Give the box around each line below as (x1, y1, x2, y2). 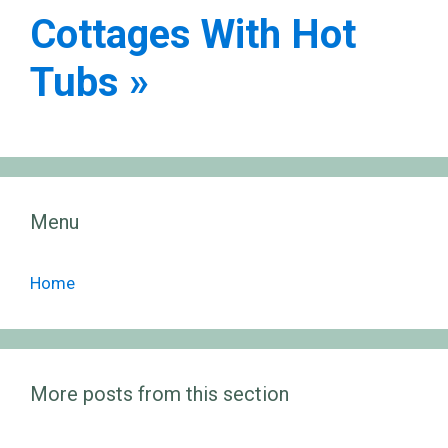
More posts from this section (30, 381, 289, 406)
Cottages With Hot (30, 10, 356, 58)
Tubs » (30, 58, 149, 106)
